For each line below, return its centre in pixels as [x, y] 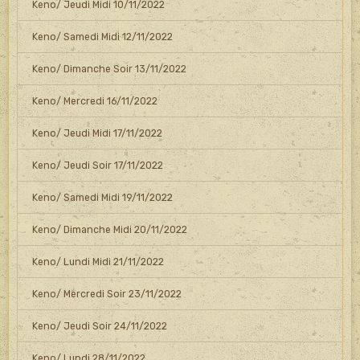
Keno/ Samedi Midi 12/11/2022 [102, 37]
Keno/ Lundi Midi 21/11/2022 [98, 262]
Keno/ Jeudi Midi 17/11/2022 [97, 133]
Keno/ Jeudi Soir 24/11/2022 [99, 326]
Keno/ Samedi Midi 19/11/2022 [102, 197]
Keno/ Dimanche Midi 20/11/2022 [109, 229]
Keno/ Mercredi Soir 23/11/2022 [106, 294]
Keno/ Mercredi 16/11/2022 [94, 101]
